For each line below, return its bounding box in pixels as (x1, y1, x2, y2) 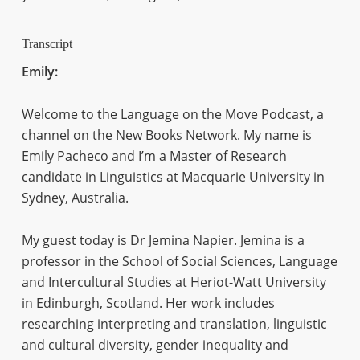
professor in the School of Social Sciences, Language (21, 252, 337, 270)
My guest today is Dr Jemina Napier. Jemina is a (21, 231, 305, 249)
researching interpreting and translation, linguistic (21, 315, 327, 333)
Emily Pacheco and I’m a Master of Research (21, 147, 287, 165)
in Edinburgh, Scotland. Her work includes (21, 294, 275, 312)
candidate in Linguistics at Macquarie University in (21, 168, 325, 186)
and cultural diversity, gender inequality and (21, 336, 288, 354)
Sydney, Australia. (21, 189, 129, 207)
